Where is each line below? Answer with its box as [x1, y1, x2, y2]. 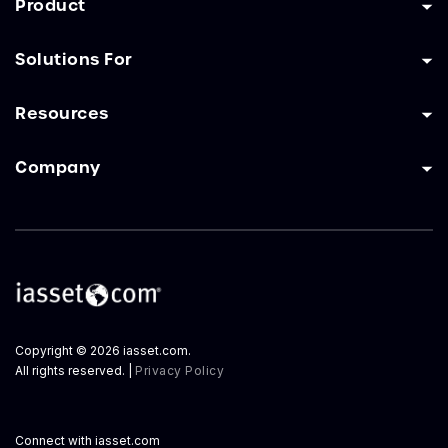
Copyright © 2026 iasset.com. [15, 342, 191, 358]
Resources [15, 101, 109, 124]
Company [15, 155, 101, 178]
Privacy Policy [135, 362, 224, 378]
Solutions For [15, 47, 133, 70]
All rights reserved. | [15, 362, 135, 378]
